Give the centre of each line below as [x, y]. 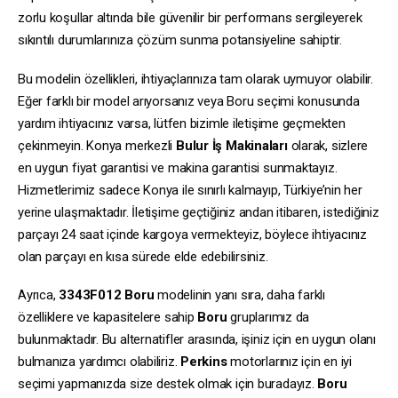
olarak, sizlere [328, 145]
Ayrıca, [39, 295]
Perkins [204, 362]
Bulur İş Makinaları [231, 145]
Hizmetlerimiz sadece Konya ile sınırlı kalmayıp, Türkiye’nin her [190, 190]
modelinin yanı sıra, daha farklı [239, 295]
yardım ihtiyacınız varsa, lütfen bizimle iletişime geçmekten [182, 123]
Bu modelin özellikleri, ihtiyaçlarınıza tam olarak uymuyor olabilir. [195, 79]
